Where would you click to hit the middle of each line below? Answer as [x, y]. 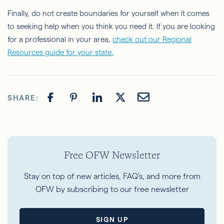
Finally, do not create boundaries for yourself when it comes [108, 13]
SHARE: [23, 97]
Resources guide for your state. [60, 52]
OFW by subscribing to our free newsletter [112, 189]
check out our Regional [152, 39]
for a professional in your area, [60, 39]
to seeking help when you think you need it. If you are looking [111, 26]
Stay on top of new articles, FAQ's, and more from [112, 176]
